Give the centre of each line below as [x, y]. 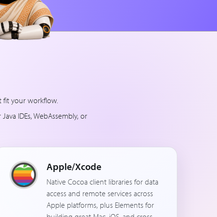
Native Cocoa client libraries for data [102, 182]
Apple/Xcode [74, 166]
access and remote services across [100, 193]
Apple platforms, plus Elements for [100, 205]
